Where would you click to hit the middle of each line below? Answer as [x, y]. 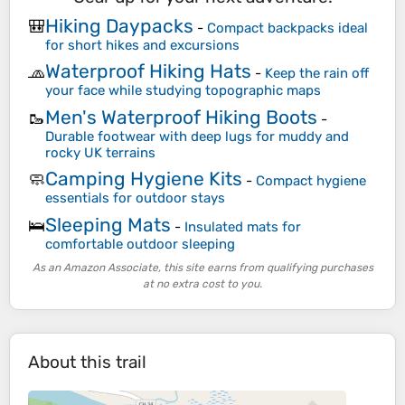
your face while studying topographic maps [183, 91]
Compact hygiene [311, 181]
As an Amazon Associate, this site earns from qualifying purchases [202, 268]
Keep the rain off [317, 74]
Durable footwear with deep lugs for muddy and [197, 136]
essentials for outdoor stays [135, 198]
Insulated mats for [243, 226]
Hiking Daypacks [119, 25]
